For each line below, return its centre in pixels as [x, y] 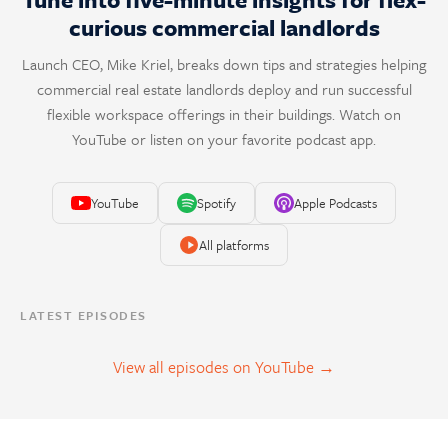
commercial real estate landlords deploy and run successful [224, 89]
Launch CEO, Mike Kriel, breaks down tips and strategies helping [224, 64]
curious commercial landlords [224, 27]
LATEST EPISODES [83, 315]
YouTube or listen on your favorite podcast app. [224, 139]
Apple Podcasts [335, 202]
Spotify [216, 202]
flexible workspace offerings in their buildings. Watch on [224, 114]
